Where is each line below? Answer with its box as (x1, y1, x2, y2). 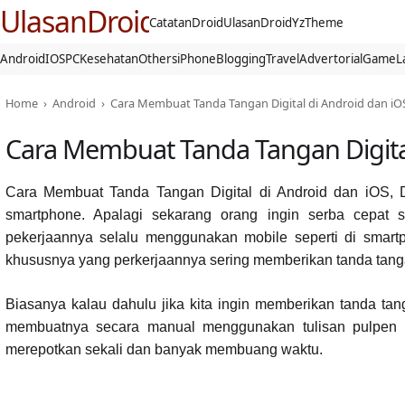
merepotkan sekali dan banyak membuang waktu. (5, 341, 323, 357)
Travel (266, 51, 299, 67)
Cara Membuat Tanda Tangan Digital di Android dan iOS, (5, 184, 400, 200)
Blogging (216, 51, 266, 67)
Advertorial (299, 51, 363, 67)
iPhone (177, 51, 216, 67)
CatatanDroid (149, 14, 224, 31)
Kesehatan (80, 51, 138, 67)
